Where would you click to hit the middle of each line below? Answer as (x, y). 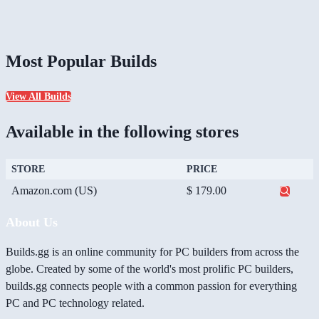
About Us (32, 223)
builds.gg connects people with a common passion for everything (151, 286)
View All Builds (38, 97)
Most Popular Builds (81, 61)
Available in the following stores (122, 132)
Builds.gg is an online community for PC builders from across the (152, 252)
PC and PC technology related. (75, 303)
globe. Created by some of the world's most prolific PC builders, (150, 269)
